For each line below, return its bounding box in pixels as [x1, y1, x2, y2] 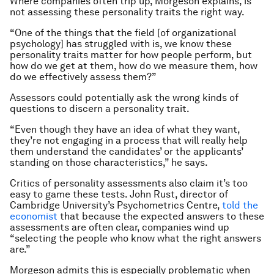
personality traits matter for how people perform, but [10, 49, 252, 61]
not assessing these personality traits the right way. [10, 6, 245, 18]
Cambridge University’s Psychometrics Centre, [10, 199, 222, 211]
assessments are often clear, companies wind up [10, 221, 229, 233]
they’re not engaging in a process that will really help [10, 135, 248, 146]
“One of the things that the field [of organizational [10, 27, 236, 39]
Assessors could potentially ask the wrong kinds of [10, 92, 239, 103]
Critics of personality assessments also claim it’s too [10, 177, 248, 189]
